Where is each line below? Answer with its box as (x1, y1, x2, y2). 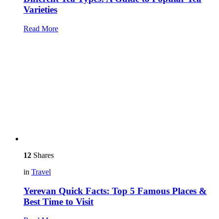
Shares (31, 151, 54, 160)
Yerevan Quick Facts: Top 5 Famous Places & (23, 185, 207, 196)
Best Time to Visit (23, 196, 93, 207)
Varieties (23, 4, 57, 15)
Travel (31, 168, 51, 176)
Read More (23, 24, 58, 33)
